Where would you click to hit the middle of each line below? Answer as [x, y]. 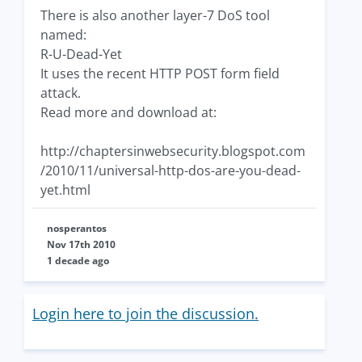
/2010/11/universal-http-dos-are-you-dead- [170, 170]
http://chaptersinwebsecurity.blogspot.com [173, 151]
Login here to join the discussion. [145, 314]
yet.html [65, 190]
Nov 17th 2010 [81, 244]
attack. [61, 93]
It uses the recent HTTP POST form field [160, 74]
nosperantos [77, 228]
